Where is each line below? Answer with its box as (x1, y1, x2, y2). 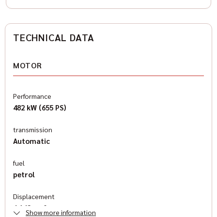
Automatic (13, 136, 50, 145)
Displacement (13, 192, 55, 201)
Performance (13, 92, 51, 100)
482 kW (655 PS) (13, 103, 66, 112)
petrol (13, 170, 35, 179)
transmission (13, 125, 52, 134)
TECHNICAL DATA (13, 31, 95, 44)
